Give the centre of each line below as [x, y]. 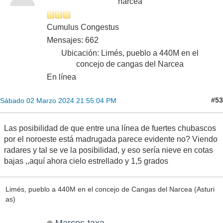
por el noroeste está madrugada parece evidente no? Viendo [111, 139]
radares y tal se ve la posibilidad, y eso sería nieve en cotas [109, 150]
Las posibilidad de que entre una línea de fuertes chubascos [110, 128]
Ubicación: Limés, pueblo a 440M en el [130, 53]
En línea [61, 77]
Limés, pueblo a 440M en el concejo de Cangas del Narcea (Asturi [110, 189]
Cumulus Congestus [83, 27]
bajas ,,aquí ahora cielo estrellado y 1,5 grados [86, 161]
